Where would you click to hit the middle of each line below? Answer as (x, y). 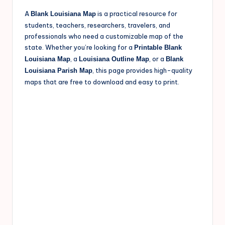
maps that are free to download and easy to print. (102, 82)
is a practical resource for (137, 14)
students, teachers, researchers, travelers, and (97, 25)
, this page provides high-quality (142, 71)
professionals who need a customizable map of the (104, 36)
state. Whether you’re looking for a (79, 47)
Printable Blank (158, 48)
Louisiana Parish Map (59, 71)
